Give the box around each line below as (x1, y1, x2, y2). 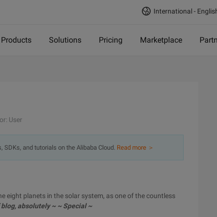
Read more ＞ (117, 144, 154, 151)
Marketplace (140, 35, 182, 45)
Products (1, 35, 31, 45)
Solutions (49, 35, 81, 45)
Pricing (99, 35, 123, 45)
